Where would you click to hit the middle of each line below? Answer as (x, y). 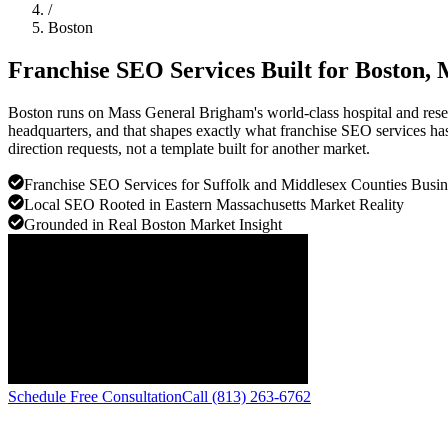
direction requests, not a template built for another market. (189, 148)
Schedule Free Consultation (95, 396)
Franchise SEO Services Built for (181, 69)
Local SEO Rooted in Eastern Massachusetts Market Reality (214, 204)
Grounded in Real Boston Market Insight (153, 224)
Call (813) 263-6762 (246, 396)
